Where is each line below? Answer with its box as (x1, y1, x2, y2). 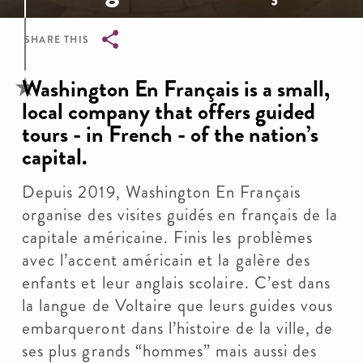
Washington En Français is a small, (22, 73, 330, 105)
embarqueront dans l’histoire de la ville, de (22, 316, 334, 340)
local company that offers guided (22, 96, 315, 128)
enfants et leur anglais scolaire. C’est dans (22, 271, 331, 295)
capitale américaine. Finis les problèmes (22, 225, 313, 250)
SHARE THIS (24, 32, 89, 47)
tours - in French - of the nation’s (22, 118, 318, 151)
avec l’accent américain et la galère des (22, 248, 310, 272)
